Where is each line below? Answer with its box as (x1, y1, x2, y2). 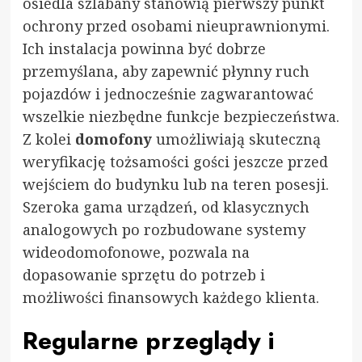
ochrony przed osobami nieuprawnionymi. (22, 15, 330, 36)
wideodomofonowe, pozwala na (22, 242, 250, 262)
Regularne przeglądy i (22, 322, 275, 358)
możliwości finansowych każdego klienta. (22, 287, 319, 307)
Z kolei (22, 128, 75, 149)
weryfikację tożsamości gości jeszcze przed (22, 151, 328, 171)
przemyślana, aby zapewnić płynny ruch (22, 61, 309, 81)
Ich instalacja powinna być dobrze (22, 38, 266, 58)
